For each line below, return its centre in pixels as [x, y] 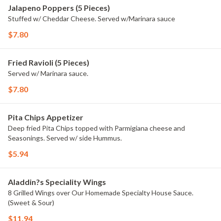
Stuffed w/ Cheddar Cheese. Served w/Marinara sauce [92, 18]
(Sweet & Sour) [31, 203]
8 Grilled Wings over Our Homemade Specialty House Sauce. [101, 193]
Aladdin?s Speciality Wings [57, 182]
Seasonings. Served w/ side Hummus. [65, 138]
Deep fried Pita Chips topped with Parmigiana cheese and [96, 128]
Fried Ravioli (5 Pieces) [49, 62]
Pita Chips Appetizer [46, 117]
